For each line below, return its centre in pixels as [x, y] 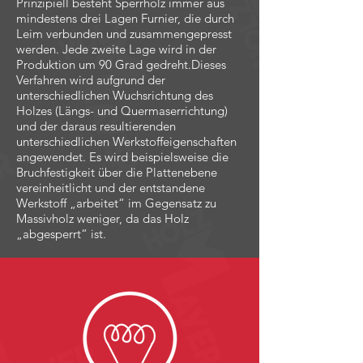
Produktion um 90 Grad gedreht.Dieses [121, 64]
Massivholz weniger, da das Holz [102, 218]
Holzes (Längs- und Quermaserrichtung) [122, 111]
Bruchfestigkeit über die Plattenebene [117, 172]
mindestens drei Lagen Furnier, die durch [125, 18]
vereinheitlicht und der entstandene [111, 188]
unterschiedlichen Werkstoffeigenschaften [126, 141]
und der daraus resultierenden [96, 126]
